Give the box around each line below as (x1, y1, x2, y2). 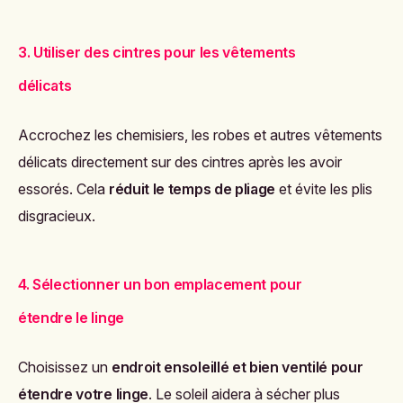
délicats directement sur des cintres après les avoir (18, 152, 342, 171)
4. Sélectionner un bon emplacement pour (18, 274, 302, 293)
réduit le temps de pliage (109, 179, 275, 198)
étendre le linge (18, 308, 124, 327)
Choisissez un (18, 357, 112, 376)
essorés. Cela (18, 179, 109, 198)
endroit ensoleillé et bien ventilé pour (112, 357, 363, 376)
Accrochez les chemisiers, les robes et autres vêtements (18, 125, 382, 144)
